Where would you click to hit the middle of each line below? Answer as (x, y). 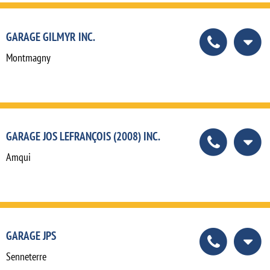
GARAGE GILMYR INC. (51, 36)
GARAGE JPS (31, 235)
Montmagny (28, 57)
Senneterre (26, 256)
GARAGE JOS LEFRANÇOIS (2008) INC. (83, 136)
